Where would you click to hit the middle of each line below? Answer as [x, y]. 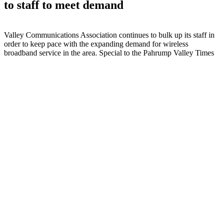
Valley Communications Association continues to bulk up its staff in [109, 35]
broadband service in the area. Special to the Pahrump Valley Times [109, 53]
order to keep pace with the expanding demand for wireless [96, 44]
